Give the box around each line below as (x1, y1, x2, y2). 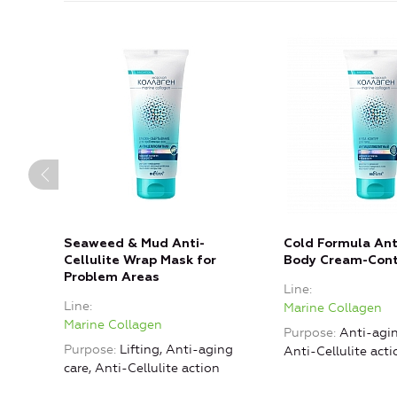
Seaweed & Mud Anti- (64, 237, 205, 250)
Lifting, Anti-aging (120, 341, 233, 357)
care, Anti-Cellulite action (64, 360, 220, 376)
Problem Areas (64, 270, 160, 284)
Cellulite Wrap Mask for (64, 253, 216, 267)
